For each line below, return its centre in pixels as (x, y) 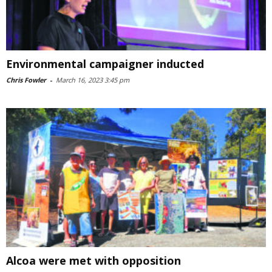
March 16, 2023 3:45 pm (93, 80)
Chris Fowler (26, 80)
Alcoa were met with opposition (93, 260)
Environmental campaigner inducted (105, 64)
